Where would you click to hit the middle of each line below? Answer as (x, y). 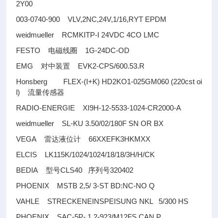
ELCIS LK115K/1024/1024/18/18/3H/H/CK (86, 154)
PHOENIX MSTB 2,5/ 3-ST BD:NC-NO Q (86, 186)
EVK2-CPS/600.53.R (108, 66)
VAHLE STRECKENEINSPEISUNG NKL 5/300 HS (102, 201)
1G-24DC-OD (104, 50)
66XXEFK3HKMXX (116, 139)
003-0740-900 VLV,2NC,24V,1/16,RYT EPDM (91, 19)
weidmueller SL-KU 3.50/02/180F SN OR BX (90, 123)
